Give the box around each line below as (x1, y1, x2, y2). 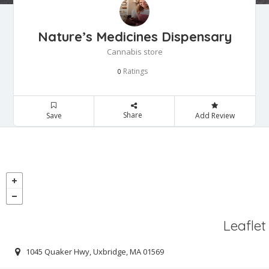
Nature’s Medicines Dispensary (37, 28, 232, 45)
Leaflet (223, 216, 266, 234)
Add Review (195, 110, 235, 121)
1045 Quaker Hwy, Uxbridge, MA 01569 (26, 246, 164, 258)
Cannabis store (106, 46, 163, 57)
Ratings (121, 65, 148, 76)
